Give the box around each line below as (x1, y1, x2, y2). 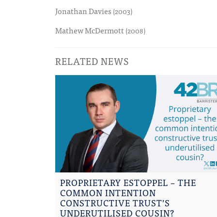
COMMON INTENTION (60, 186, 156, 200)
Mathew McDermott (55, 24, 125, 37)
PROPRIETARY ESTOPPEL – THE (60, 175, 196, 190)
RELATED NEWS (55, 53, 129, 68)
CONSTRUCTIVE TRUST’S (60, 196, 170, 210)
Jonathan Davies (55, 4, 113, 17)
